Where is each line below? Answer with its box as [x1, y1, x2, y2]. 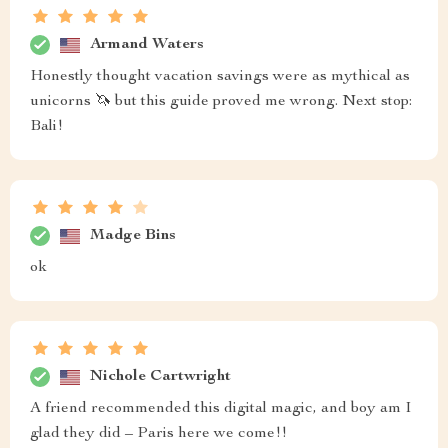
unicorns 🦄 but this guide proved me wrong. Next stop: [30, 94, 412, 110]
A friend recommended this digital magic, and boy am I [30, 401, 411, 417]
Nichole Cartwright [90, 368, 231, 385]
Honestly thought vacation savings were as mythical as [30, 69, 410, 85]
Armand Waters [90, 36, 204, 53]
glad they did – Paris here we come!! [30, 426, 287, 442]
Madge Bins [90, 227, 176, 244]
